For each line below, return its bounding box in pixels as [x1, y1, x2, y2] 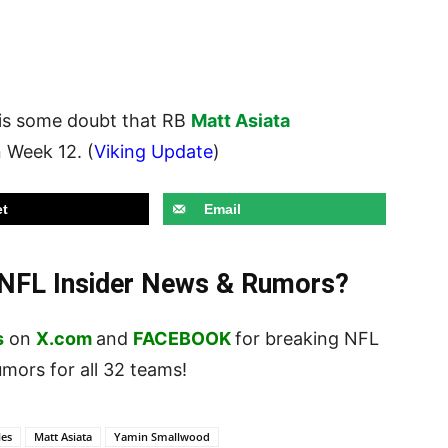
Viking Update [94, 141, 213, 163]
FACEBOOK [133, 328, 231, 350]
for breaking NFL [235, 328, 379, 350]
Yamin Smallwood [114, 429, 210, 445]
